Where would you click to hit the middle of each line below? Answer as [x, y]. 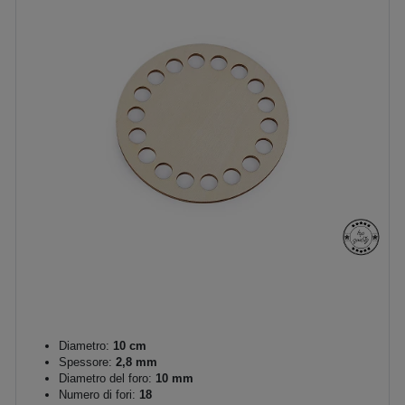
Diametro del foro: [105, 378]
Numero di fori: [99, 394]
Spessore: [85, 362]
